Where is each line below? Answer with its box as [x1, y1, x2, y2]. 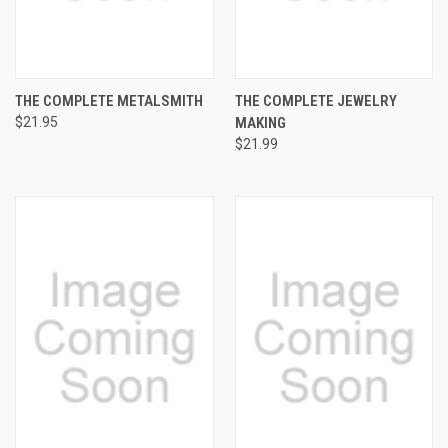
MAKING [234, 113, 286, 132]
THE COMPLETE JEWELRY [234, 91, 397, 110]
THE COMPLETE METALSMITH [15, 91, 203, 110]
